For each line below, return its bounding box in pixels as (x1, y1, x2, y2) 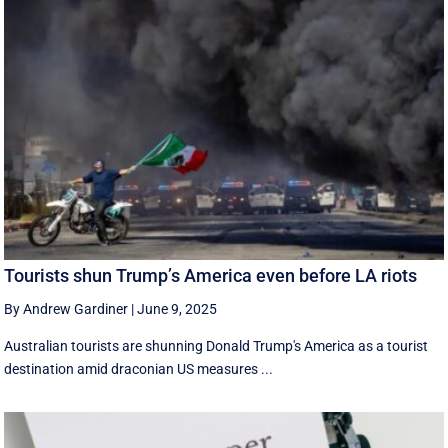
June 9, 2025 (137, 300, 218, 317)
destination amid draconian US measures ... (4, 360, 274, 377)
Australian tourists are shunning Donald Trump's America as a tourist (4, 337, 429, 354)
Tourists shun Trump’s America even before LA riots (4, 264, 418, 286)
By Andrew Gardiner (4, 300, 129, 317)
